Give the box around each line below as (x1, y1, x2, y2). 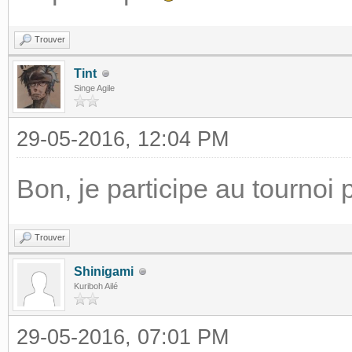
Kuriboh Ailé (74, 281, 118, 291)
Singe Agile (74, 83, 115, 93)
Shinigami (74, 265, 134, 278)
